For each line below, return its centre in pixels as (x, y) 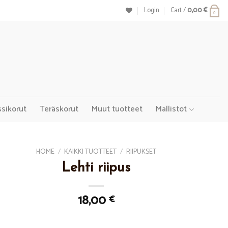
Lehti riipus (96, 168)
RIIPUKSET (141, 152)
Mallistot (172, 109)
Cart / (179, 10)
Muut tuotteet (117, 109)
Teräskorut (59, 109)
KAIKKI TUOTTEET (90, 152)
